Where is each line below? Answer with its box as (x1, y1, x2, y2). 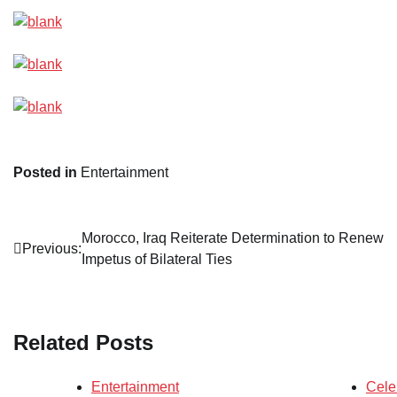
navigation (12, 262, 120, 286)
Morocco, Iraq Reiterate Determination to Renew (82, 230, 384, 245)
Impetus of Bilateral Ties (82, 252, 239, 267)
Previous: (22, 241, 82, 256)
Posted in (13, 165, 81, 180)
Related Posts (13, 330, 153, 354)
